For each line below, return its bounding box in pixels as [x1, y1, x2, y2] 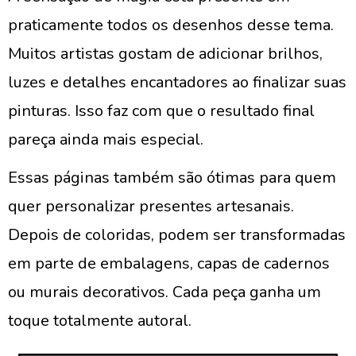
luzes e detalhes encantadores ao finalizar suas [8, 72, 346, 93]
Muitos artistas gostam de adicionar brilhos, [8, 43, 323, 64]
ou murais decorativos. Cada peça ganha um [8, 281, 321, 303]
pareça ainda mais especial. [8, 129, 203, 150]
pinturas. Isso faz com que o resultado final [8, 100, 315, 122]
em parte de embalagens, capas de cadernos [8, 253, 330, 274]
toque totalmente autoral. [8, 310, 192, 331]
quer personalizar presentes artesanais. [8, 195, 294, 217]
